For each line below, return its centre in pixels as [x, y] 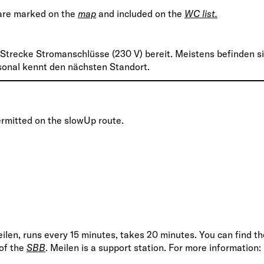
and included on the [140, 14]
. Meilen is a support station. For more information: [153, 247]
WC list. [201, 14]
